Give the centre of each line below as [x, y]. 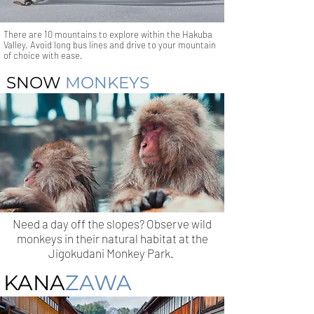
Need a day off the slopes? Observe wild [112, 224]
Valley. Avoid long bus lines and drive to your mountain [110, 45]
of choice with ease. [44, 55]
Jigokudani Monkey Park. [112, 253]
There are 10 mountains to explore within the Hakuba [108, 34]
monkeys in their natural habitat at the [112, 238]
